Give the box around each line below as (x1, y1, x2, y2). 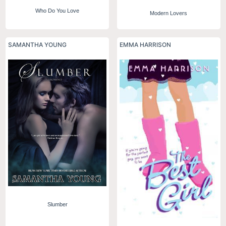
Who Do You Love (35, 7, 80, 14)
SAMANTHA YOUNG (8, 41, 67, 49)
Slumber (47, 201, 68, 208)
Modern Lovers (150, 10, 188, 17)
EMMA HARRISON (120, 41, 171, 49)
